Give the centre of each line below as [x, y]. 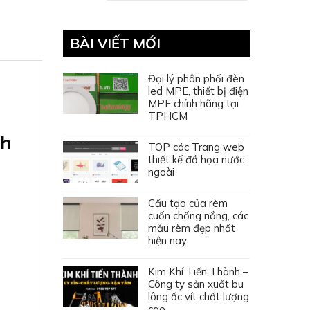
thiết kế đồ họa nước [196, 159]
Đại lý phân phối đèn [196, 78]
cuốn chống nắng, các [198, 215]
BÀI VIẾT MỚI [115, 43]
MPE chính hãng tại [193, 103]
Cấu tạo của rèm [188, 203]
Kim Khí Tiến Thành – [198, 271]
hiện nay [167, 240]
